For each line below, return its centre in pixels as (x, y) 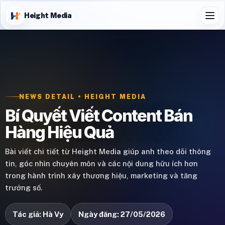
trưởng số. (24, 188)
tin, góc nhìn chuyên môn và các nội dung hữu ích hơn (101, 163)
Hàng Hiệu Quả (60, 132)
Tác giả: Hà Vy (38, 214)
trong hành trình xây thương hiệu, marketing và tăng (101, 176)
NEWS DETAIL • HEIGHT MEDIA (83, 97)
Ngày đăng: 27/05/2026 (122, 214)
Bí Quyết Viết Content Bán (99, 116)
